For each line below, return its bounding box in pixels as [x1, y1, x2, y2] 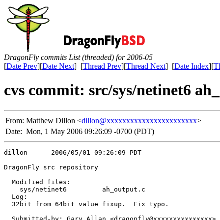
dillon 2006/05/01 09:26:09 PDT [4, 148, 141, 156]
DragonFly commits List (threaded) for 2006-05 [4, 53, 153, 61]
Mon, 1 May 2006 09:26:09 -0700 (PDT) [26, 127, 154, 136]
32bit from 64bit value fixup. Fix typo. [4, 200, 169, 208]
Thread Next [126, 62, 165, 70]
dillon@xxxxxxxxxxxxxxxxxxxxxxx [82, 116, 197, 125]
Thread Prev [83, 62, 121, 70]
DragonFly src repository [4, 163, 98, 171]
